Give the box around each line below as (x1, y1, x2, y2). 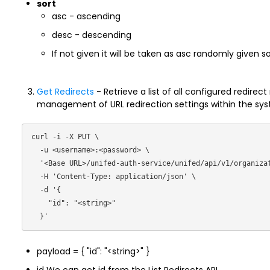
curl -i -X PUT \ (31, 133, 99, 141)
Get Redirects (36, 86, 94, 98)
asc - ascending (51, 10, 121, 22)
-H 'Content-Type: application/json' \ (31, 172, 40, 181)
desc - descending (51, 29, 131, 41)
